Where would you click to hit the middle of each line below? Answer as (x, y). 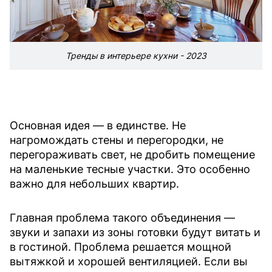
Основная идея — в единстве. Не (98, 126)
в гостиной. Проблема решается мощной (121, 247)
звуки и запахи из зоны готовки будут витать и (135, 233)
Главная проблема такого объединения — (122, 218)
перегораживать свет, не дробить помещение (132, 155)
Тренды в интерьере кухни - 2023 (136, 56)
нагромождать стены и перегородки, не (117, 140)
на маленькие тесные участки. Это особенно (130, 169)
